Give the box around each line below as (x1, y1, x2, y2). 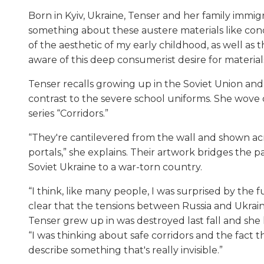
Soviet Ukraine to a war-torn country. (28, 161, 202, 173)
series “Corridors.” (28, 107, 108, 119)
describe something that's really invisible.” (28, 244, 223, 256)
